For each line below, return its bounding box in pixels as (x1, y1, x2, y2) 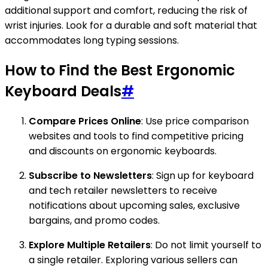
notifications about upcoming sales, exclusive (29, 199, 240, 213)
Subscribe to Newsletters (29, 169, 152, 183)
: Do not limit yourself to (151, 238, 261, 252)
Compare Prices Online (29, 114, 141, 129)
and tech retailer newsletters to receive (29, 184, 217, 198)
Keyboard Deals (5, 81, 121, 102)
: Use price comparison (141, 114, 249, 129)
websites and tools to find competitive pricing (29, 129, 243, 144)
